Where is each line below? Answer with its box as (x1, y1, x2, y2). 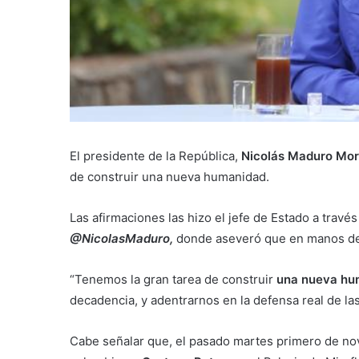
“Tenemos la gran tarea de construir (70, 272, 276, 288)
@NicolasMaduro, (70, 231, 173, 247)
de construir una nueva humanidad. (70, 169, 269, 185)
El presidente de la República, (70, 148, 241, 164)
